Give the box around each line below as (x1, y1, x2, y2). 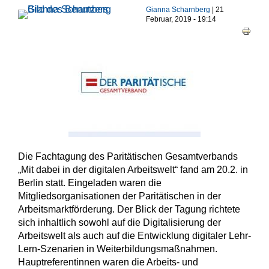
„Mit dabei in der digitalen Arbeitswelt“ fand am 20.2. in (18, 164, 248, 175)
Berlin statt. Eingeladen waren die (18, 177, 162, 188)
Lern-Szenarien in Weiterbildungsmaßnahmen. (18, 243, 217, 254)
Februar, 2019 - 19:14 (146, 14, 217, 23)
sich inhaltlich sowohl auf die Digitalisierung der (18, 217, 221, 228)
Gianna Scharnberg (146, 5, 211, 14)
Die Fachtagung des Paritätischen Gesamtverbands (18, 151, 238, 162)
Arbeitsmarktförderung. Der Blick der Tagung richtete (18, 204, 240, 214)
